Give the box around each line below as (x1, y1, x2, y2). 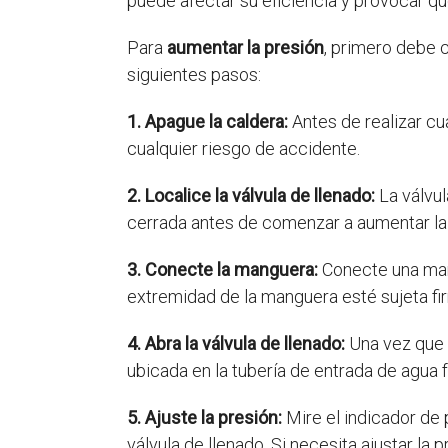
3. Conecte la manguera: (127, 259, 318, 280)
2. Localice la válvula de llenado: (127, 185, 375, 206)
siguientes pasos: (127, 64, 261, 85)
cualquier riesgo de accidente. (127, 138, 360, 159)
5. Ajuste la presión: (127, 407, 282, 428)
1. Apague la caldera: (127, 111, 288, 132)
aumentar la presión (167, 37, 324, 58)
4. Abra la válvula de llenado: (127, 333, 345, 354)
